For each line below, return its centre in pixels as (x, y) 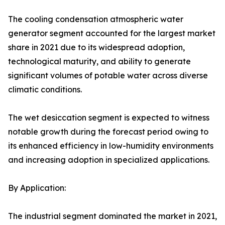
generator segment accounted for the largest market (112, 33)
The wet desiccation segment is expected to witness (109, 118)
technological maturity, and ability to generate (99, 62)
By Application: (37, 188)
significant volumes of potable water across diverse (108, 76)
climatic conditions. (45, 90)
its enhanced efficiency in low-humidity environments (111, 146)
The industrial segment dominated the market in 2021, (113, 216)
